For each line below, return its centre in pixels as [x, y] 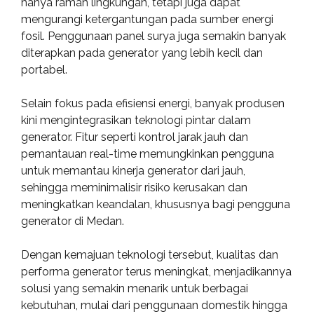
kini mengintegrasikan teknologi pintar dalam [136, 120]
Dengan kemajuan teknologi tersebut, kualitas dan [150, 255]
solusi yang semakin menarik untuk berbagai [135, 288]
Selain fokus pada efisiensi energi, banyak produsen [153, 103]
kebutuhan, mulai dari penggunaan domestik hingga [154, 305]
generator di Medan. [73, 221]
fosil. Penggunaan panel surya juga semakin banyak [153, 36]
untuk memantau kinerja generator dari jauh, [133, 171]
